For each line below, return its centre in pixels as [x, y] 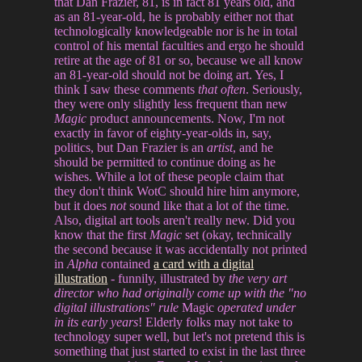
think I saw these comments [126, 89]
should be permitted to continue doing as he [165, 162]
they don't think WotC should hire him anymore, [177, 191]
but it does [82, 205]
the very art [258, 278]
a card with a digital [204, 263]
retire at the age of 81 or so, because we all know [179, 60]
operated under [255, 307]
